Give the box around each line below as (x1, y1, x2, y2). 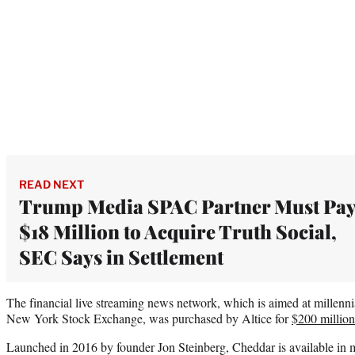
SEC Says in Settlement (19, 243, 223, 269)
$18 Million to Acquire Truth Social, (19, 218, 337, 244)
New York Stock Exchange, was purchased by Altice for (6, 309, 292, 326)
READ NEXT (19, 177, 84, 191)
